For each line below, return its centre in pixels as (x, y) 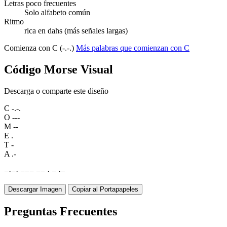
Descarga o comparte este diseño (56, 91)
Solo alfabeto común (57, 13)
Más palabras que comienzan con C (133, 48)
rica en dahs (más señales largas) (76, 31)
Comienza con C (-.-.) (40, 48)
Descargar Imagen (35, 190)
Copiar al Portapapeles (105, 190)
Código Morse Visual (59, 70)
